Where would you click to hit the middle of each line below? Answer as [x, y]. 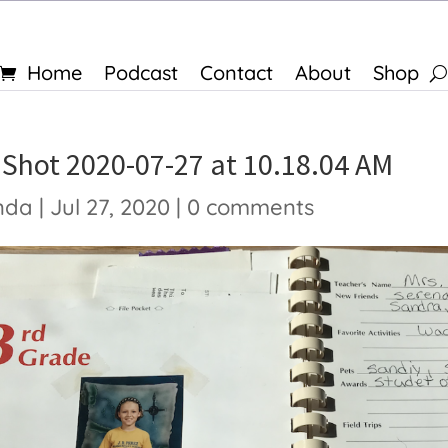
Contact [236, 72]
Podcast [141, 72]
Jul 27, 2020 [109, 207]
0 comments [250, 207]
